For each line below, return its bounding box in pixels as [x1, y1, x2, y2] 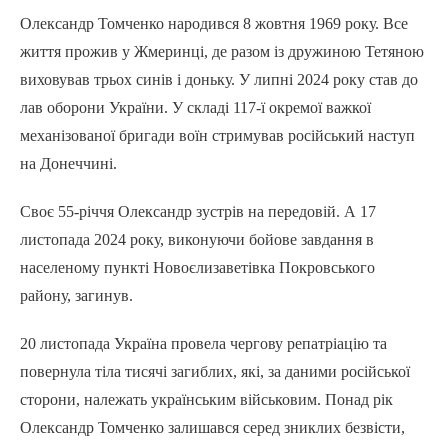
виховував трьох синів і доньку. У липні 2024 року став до [20, 71, 418, 89]
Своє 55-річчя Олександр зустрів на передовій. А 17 [20, 203, 376, 221]
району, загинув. [20, 287, 133, 305]
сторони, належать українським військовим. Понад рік [20, 391, 393, 409]
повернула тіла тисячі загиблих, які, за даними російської [20, 363, 410, 381]
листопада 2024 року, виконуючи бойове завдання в [20, 231, 374, 249]
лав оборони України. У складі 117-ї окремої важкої [20, 99, 371, 117]
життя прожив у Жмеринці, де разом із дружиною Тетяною [20, 43, 424, 61]
